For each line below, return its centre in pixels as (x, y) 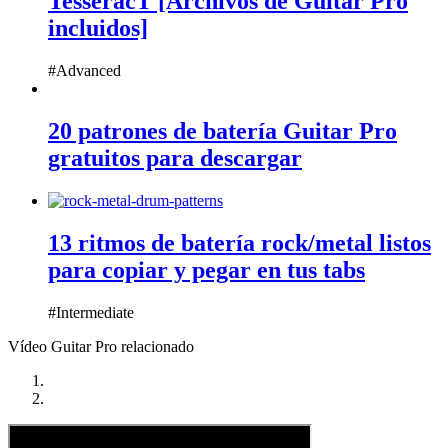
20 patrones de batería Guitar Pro (222, 131)
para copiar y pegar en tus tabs (206, 270)
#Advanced (84, 71)
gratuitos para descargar (175, 158)
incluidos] (98, 28)
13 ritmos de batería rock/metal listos (239, 243)
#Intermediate (91, 312)
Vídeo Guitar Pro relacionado (101, 346)
